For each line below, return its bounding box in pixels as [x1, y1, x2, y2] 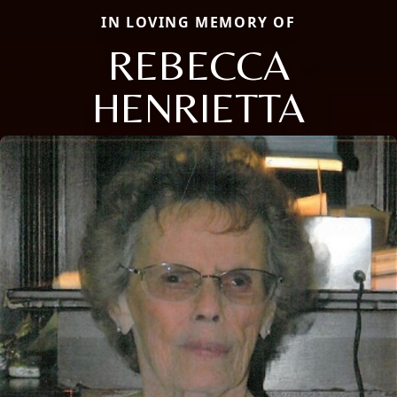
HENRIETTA [92, 82, 305, 133]
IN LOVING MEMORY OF [101, 12, 296, 33]
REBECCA [107, 40, 290, 90]
